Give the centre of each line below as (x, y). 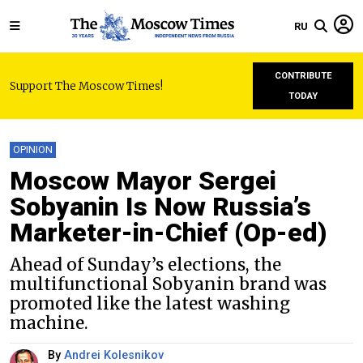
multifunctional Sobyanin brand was (168, 284)
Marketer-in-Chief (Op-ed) (169, 233)
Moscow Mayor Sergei (143, 181)
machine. (49, 323)
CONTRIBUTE (303, 76)
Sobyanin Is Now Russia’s (160, 207)
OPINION (33, 149)
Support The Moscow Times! (86, 86)
